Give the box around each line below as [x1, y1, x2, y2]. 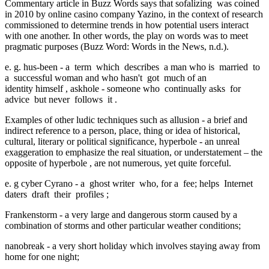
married [219, 61, 250, 72]
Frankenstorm [5, 209, 59, 220]
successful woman [14, 72, 85, 83]
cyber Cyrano [21, 178, 75, 189]
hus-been [23, 61, 60, 72]
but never [32, 94, 74, 104]
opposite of [5, 157, 49, 168]
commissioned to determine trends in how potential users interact [5, 19, 249, 30]
